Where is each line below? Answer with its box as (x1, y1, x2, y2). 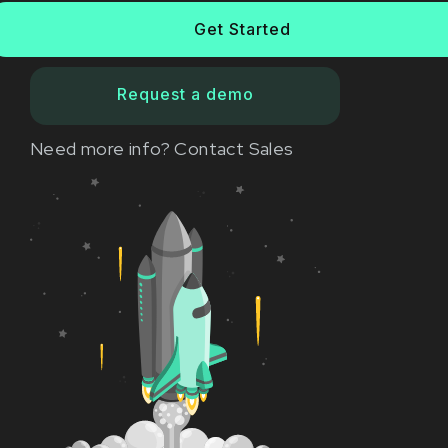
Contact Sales (174, 137, 294, 161)
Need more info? (30, 137, 175, 161)
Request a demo (116, 84, 254, 105)
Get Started (193, 19, 291, 40)
